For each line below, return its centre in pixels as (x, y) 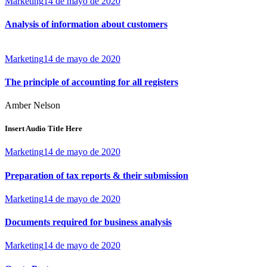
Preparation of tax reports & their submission (97, 175)
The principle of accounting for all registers (91, 82)
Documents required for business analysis (88, 222)
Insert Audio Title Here (44, 129)
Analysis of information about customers (86, 24)
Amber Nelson (32, 105)
